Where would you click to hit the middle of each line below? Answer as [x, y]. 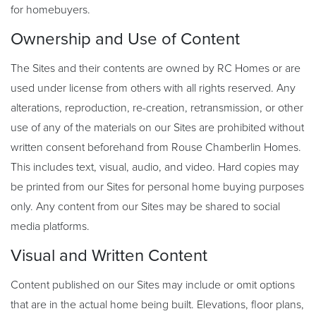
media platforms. [50, 226]
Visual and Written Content [109, 256]
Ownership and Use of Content [125, 39]
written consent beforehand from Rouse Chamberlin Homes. [156, 147]
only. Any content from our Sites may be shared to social [145, 207]
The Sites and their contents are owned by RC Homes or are [156, 68]
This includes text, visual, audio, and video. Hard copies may [155, 167]
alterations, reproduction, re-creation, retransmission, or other [157, 108]
